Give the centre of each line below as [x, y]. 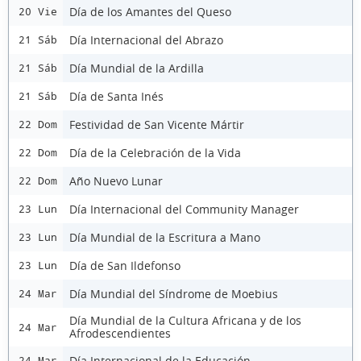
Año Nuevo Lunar [116, 180]
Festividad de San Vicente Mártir [157, 124]
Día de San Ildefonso [125, 265]
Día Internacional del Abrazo [146, 39]
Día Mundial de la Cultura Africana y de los [185, 320]
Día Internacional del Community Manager [184, 209]
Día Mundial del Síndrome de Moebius [174, 293]
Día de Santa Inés [116, 96]
